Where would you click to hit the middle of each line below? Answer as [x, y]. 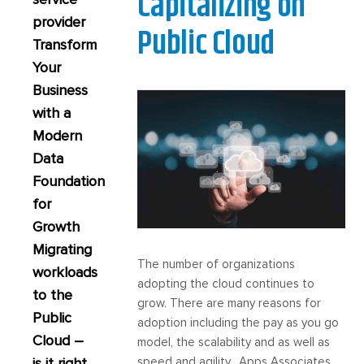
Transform [65, 45]
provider [59, 22]
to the [52, 295]
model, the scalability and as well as [234, 342]
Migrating [62, 249]
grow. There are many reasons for [230, 303]
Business [60, 90]
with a [52, 113]
